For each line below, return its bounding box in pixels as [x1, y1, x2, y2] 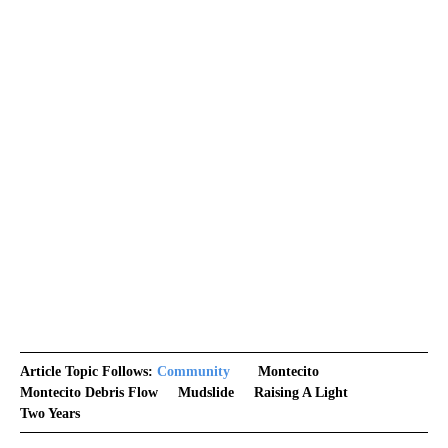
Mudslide [178, 384, 234, 400]
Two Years [20, 405, 80, 421]
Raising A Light [254, 384, 348, 400]
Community [157, 363, 230, 379]
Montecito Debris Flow [20, 384, 158, 400]
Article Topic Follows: [20, 363, 153, 379]
